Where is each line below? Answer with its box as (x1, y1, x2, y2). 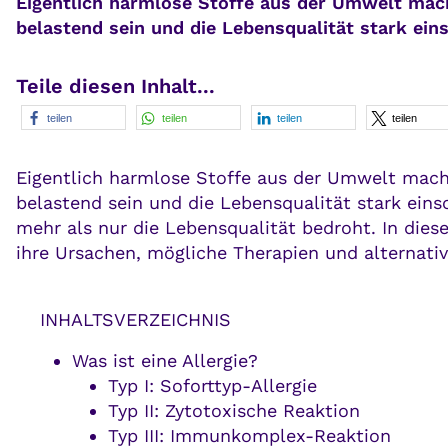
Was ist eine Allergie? (71, 350, 258, 372)
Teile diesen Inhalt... (16, 74, 215, 99)
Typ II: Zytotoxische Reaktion (107, 400, 360, 422)
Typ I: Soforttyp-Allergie (107, 375, 317, 397)
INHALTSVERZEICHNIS (40, 309, 231, 331)
